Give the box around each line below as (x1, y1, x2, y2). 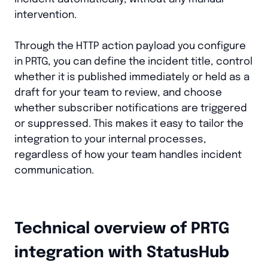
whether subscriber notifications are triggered (14, 103, 247, 114)
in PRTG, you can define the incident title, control (14, 56, 252, 67)
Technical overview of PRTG (14, 220, 230, 237)
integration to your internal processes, (14, 134, 206, 145)
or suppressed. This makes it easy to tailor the (14, 118, 243, 129)
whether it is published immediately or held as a (14, 72, 249, 83)
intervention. (14, 10, 77, 20)
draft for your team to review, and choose (14, 87, 222, 98)
